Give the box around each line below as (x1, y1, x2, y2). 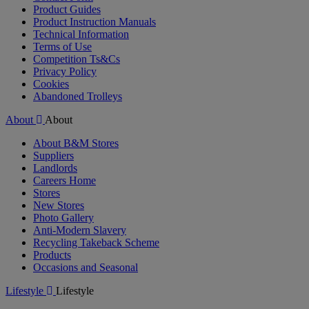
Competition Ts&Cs (33, 52, 120, 65)
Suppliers (33, 149, 74, 161)
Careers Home (33, 174, 96, 186)
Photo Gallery (33, 211, 94, 223)
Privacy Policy (33, 65, 97, 77)
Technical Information (33, 28, 129, 40)
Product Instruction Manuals (33, 15, 156, 28)
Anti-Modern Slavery (33, 223, 126, 236)
